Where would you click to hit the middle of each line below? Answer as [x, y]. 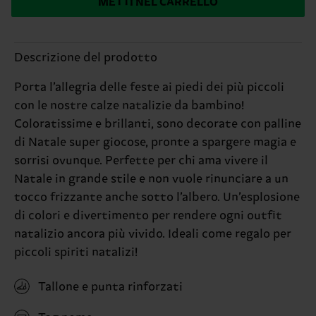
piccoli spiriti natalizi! [76, 252]
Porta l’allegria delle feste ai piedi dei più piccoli [149, 87]
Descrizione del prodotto [86, 57]
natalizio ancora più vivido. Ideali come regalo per [153, 234]
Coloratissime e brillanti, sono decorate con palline [158, 124]
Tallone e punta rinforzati [110, 287]
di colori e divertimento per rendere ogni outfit [148, 215]
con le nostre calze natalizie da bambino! [129, 105]
